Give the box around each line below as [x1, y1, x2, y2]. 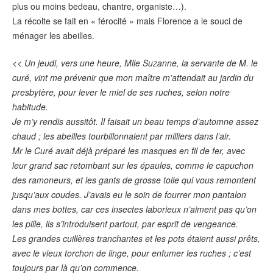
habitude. [12, 100, 48, 113]
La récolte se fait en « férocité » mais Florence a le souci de [12, 15, 243, 27]
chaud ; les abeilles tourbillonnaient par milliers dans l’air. [12, 129, 231, 142]
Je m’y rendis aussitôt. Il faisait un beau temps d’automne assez [12, 115, 258, 127]
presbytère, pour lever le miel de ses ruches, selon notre [12, 85, 230, 98]
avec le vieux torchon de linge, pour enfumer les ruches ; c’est [12, 246, 251, 259]
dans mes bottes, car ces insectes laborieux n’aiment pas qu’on [12, 202, 257, 215]
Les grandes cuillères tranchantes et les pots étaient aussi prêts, [12, 232, 260, 244]
